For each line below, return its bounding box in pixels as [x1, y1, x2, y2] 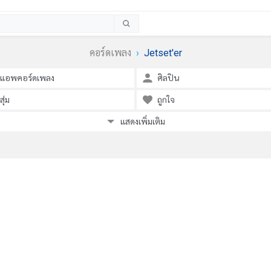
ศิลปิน [157, 73, 179, 83]
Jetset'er [143, 47, 182, 59]
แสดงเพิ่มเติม [120, 117, 165, 126]
